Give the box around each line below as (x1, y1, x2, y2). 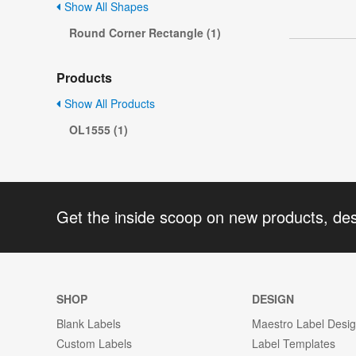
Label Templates (252, 335, 336, 351)
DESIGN (252, 290, 295, 307)
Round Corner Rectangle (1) (69, 25, 221, 41)
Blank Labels (56, 315, 121, 331)
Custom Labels (56, 335, 132, 351)
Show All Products (61, 95, 155, 112)
